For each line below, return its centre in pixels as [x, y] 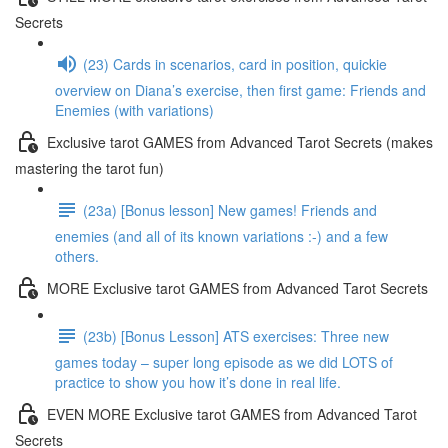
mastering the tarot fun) [89, 168]
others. [77, 256]
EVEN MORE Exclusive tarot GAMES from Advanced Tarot [232, 413]
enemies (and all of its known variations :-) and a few [221, 236]
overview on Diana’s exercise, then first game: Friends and [240, 90]
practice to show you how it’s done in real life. [198, 382]
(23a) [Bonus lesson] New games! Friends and [230, 209]
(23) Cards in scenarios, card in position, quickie [235, 63]
